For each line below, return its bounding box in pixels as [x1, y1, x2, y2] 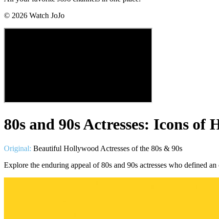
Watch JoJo [27, 11, 65, 20]
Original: [4, 144, 31, 153]
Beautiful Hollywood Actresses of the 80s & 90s [33, 144, 182, 153]
